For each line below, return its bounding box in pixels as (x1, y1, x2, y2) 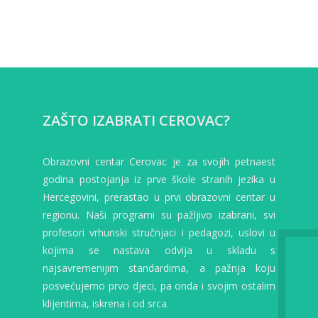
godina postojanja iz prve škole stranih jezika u (43, 172, 275, 186)
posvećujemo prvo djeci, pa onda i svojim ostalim (43, 278, 275, 292)
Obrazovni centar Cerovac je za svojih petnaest (43, 154, 275, 168)
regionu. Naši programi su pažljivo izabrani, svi (43, 207, 275, 221)
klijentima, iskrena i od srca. (43, 296, 169, 310)
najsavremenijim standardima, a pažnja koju (43, 261, 275, 275)
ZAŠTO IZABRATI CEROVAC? (43, 110, 230, 130)
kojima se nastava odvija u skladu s (43, 243, 275, 257)
